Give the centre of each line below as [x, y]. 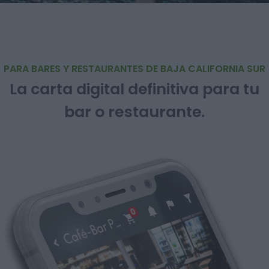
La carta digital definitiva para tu [134, 89]
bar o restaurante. [134, 112]
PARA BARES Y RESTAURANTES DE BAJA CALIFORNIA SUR [134, 69]
